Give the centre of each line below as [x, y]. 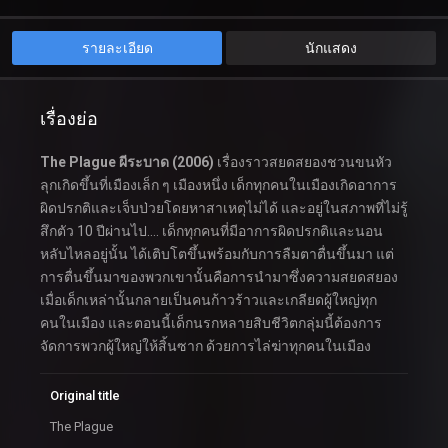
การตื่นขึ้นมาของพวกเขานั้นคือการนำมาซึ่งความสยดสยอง [219, 277]
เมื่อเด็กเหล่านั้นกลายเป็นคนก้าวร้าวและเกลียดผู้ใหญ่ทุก [208, 300]
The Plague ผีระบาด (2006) [127, 162]
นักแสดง [331, 48]
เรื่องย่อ [69, 119]
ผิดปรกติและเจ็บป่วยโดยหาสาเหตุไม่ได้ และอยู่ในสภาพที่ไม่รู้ [224, 208]
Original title [85, 396]
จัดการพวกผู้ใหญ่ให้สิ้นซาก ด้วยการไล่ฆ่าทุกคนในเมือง [205, 346]
